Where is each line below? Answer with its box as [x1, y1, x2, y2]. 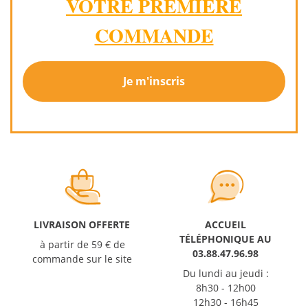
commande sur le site [32, 252, 132, 265]
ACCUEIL [205, 217, 247, 231]
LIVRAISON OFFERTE [34, 217, 131, 231]
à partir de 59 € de [39, 237, 125, 251]
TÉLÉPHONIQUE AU [179, 232, 272, 245]
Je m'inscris [123, 74, 185, 89]
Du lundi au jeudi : [183, 266, 269, 280]
